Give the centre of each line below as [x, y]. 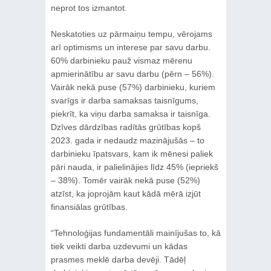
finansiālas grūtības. [89, 207]
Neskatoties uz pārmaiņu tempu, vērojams [131, 34]
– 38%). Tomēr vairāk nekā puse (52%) [125, 180]
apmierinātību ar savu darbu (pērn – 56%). [132, 73]
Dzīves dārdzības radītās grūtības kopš [126, 127]
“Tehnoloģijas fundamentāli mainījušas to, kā [135, 233]
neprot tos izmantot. [89, 8]
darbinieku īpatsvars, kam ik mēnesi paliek [132, 153]
